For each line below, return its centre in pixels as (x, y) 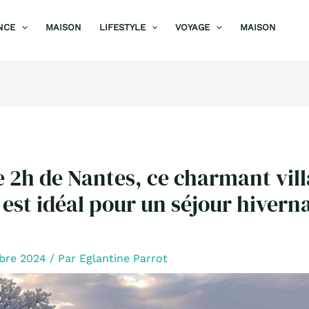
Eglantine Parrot (123, 259)
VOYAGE (193, 27)
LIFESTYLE (122, 27)
